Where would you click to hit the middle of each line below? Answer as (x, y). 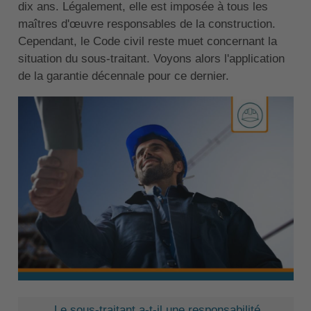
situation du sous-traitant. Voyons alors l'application (151, 59)
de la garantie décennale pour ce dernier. (123, 76)
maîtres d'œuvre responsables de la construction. (146, 24)
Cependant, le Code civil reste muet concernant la (147, 42)
